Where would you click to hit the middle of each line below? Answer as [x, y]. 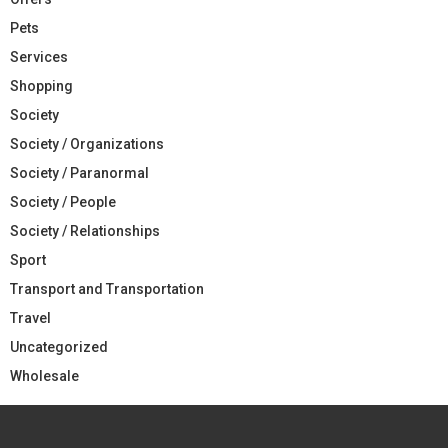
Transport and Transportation [107, 289]
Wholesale [44, 376]
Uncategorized [59, 347]
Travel [30, 318]
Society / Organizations [87, 144]
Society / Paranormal [79, 173]
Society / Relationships [85, 231]
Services [39, 57]
